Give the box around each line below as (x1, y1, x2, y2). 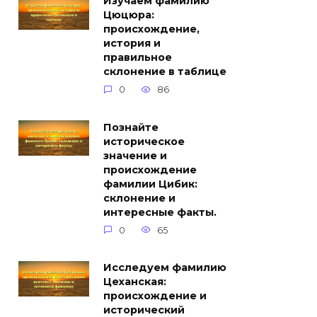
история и (103, 37, 161, 50)
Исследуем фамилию (103, 261, 226, 275)
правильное (103, 51, 172, 64)
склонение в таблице (103, 65, 226, 79)
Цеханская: (103, 275, 166, 289)
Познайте (103, 121, 158, 134)
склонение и (103, 192, 175, 205)
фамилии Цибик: (103, 178, 197, 191)
